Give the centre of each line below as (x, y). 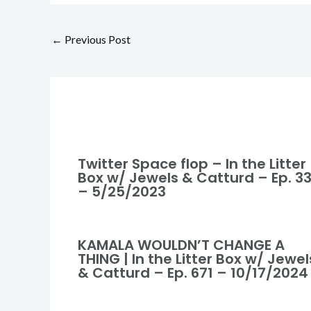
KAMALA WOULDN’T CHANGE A (181, 245)
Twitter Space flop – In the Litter (192, 164)
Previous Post (96, 39)
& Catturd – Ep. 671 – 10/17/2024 (193, 273)
